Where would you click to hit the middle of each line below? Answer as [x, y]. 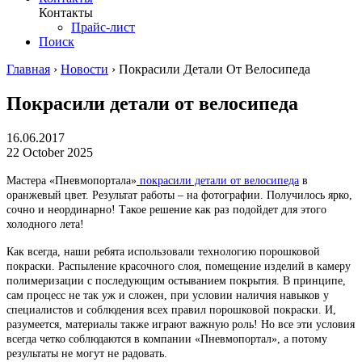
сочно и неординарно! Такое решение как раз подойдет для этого [166, 209]
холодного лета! [45, 224]
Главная [28, 69]
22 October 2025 [50, 152]
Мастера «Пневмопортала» [72, 180]
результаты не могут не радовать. [87, 353]
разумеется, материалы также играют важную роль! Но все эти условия [181, 324]
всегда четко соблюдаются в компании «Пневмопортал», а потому [167, 339]
